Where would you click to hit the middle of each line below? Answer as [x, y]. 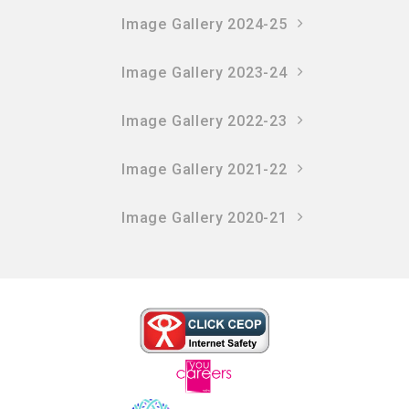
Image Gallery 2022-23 [204, 121]
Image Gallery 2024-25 [204, 24]
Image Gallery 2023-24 [204, 72]
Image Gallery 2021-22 [204, 169]
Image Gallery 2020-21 [204, 217]
